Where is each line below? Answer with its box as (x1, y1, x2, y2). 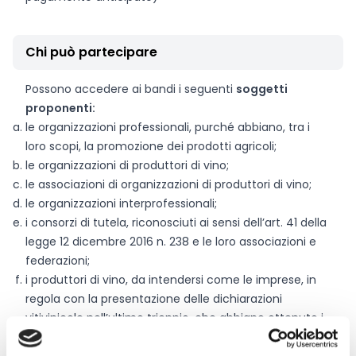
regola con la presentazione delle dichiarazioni (25, 291, 282, 307)
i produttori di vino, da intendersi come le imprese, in (25, 272, 316, 288)
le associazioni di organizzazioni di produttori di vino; (25, 176, 311, 192)
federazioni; (25, 253, 90, 269)
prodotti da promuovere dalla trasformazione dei (25, 329, 298, 345)
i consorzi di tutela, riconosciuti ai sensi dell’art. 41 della (25, 215, 327, 230)
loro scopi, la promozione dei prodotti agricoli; (25, 138, 277, 154)
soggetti (236, 81, 288, 97)
